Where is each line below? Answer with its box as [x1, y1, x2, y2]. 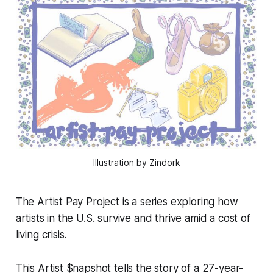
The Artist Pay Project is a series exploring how [15, 196, 238, 208]
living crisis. [15, 229, 67, 241]
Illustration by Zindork [93, 157, 180, 168]
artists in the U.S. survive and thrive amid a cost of [15, 212, 250, 225]
